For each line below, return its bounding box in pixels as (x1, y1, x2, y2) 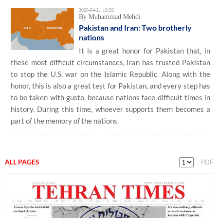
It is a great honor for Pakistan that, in (79, 46, 210, 55)
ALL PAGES (5, 158, 39, 166)
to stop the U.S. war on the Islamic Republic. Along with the (11, 70, 210, 78)
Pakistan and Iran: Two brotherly (79, 23, 192, 32)
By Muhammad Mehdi (79, 13, 141, 20)
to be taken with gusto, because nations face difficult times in (11, 93, 210, 102)
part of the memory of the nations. (11, 116, 119, 125)
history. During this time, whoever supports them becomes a (11, 105, 210, 113)
